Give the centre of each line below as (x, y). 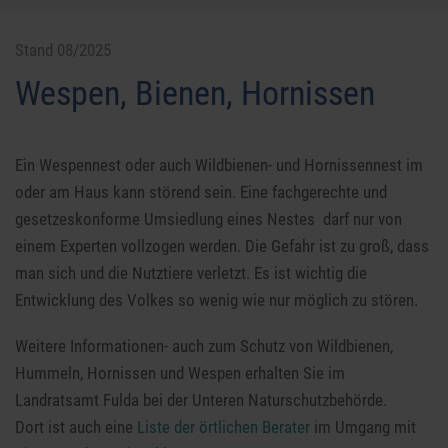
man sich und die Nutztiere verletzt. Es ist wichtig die (191, 273)
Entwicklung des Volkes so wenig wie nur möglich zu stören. (217, 300)
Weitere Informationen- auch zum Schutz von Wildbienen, (204, 346)
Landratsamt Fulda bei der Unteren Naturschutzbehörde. (201, 400)
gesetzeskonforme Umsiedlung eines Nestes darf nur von (209, 219)
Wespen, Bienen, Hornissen (195, 92)
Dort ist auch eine (76, 427)
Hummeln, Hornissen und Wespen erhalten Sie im (180, 373)
